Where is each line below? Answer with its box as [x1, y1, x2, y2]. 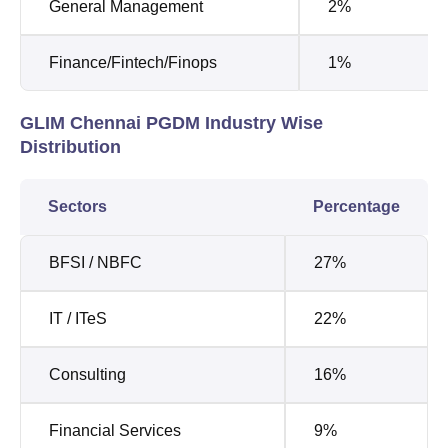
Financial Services [49, 421, 181, 439]
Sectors [48, 197, 107, 215]
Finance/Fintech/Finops [49, 53, 217, 71]
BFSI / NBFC [49, 253, 142, 271]
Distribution [20, 136, 121, 157]
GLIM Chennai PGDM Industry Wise [20, 112, 323, 133]
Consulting [49, 365, 126, 383]
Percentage [313, 197, 400, 215]
